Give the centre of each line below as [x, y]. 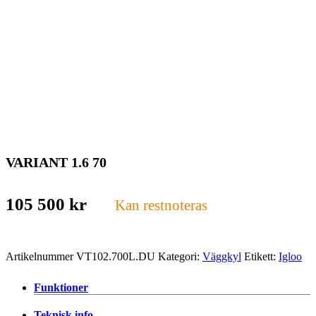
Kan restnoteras [161, 205]
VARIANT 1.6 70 [56, 162]
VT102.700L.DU [116, 256]
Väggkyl [222, 256]
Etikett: [261, 256]
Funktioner [61, 287]
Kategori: [180, 256]
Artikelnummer [41, 256]
